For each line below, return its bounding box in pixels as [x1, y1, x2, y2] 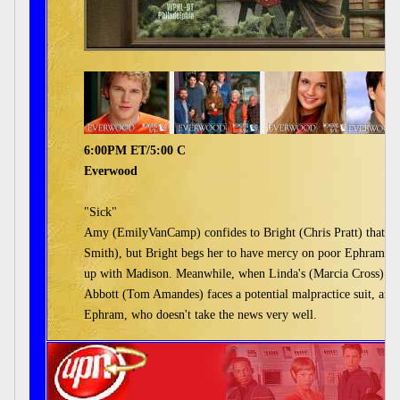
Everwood [84, 164, 137, 178]
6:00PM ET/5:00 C [84, 144, 186, 157]
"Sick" [84, 205, 117, 219]
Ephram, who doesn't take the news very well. [84, 308, 317, 321]
